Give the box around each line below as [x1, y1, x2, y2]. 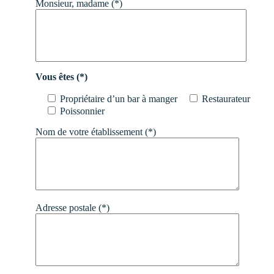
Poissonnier [60, 105, 105, 116]
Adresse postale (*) [35, 202, 109, 213]
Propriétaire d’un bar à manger [60, 93, 177, 104]
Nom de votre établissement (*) [35, 126, 156, 137]
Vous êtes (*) [35, 71, 87, 82]
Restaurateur [202, 93, 250, 104]
